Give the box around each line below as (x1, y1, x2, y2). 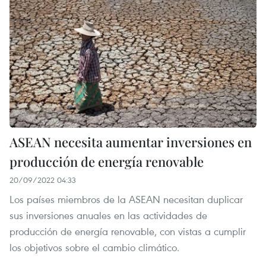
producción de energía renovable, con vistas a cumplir (9, 224, 246, 238)
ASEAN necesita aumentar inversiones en (9, 132, 252, 151)
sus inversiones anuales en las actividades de (9, 208, 207, 222)
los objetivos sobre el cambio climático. (9, 240, 179, 254)
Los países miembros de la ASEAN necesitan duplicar (9, 192, 243, 206)
